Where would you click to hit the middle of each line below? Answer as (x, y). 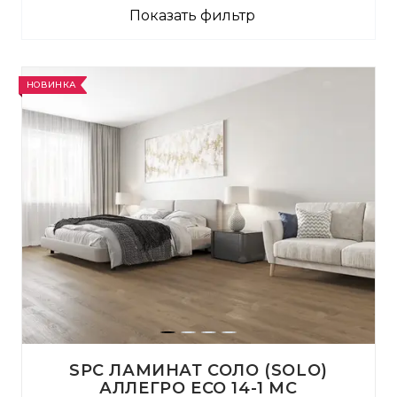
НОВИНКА (51, 85)
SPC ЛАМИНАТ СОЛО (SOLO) (198, 370)
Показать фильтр (192, 16)
